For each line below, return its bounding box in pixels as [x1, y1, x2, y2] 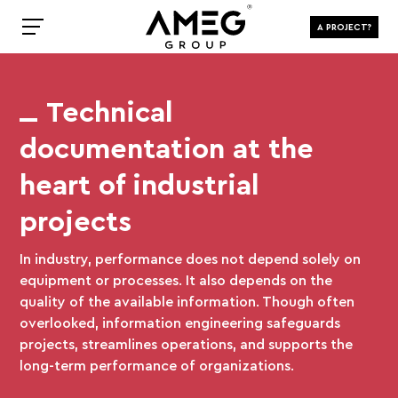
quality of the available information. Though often [20, 292, 355, 310]
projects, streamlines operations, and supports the [20, 335, 354, 353]
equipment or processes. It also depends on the [20, 271, 333, 289]
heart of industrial [20, 166, 260, 202]
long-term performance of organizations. [20, 356, 295, 374]
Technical [46, 93, 174, 129]
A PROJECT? [316, 20, 371, 32]
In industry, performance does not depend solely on [20, 250, 362, 267]
